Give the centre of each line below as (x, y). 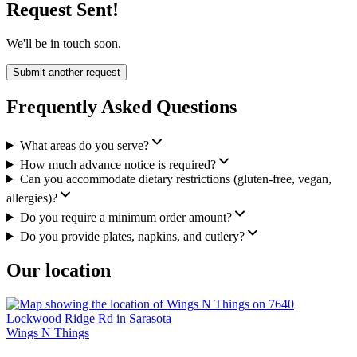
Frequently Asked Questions (122, 107)
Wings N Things (48, 332)
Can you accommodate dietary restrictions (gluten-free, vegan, (175, 178)
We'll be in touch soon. (64, 44)
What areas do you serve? (84, 145)
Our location (59, 270)
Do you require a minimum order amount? (126, 217)
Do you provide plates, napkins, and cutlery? (132, 236)
